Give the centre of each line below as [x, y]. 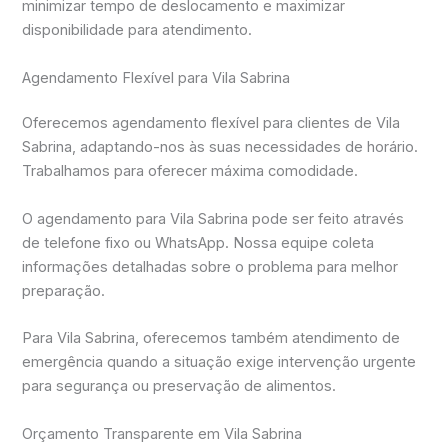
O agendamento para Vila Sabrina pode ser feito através [213, 218]
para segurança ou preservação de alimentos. [179, 386]
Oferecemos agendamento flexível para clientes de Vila [211, 123]
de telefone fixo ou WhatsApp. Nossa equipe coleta [198, 242]
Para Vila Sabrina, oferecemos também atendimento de [211, 338]
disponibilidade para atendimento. [137, 30]
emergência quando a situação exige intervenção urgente [219, 362]
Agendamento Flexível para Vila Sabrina [156, 77]
